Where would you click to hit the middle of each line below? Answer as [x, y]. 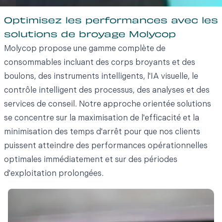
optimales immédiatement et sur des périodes [91, 160]
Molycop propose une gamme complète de [85, 49]
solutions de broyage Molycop [92, 35]
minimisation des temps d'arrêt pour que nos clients [102, 132]
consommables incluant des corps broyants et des [100, 63]
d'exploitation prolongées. [54, 174]
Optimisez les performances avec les [111, 21]
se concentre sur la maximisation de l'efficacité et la [102, 118]
